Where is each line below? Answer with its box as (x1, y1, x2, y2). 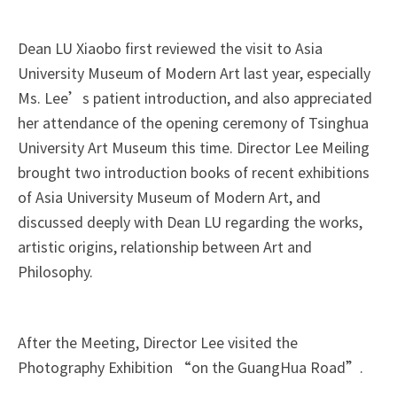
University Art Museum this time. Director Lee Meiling (18, 136, 370, 159)
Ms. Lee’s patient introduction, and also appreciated (18, 87, 372, 109)
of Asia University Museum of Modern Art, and (18, 186, 321, 208)
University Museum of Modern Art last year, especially (18, 62, 370, 84)
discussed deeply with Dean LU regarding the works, (18, 211, 362, 233)
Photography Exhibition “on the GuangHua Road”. (18, 356, 363, 378)
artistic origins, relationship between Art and (18, 236, 312, 258)
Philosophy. (18, 261, 93, 283)
